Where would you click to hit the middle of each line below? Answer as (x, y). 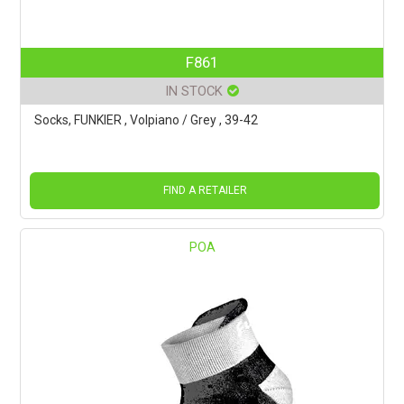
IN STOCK (194, 92)
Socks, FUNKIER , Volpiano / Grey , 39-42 (147, 120)
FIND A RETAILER (205, 191)
